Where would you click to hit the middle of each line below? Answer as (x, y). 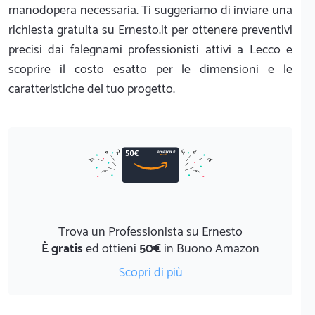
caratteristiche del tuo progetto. (92, 89)
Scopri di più (150, 272)
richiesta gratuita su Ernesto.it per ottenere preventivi (150, 30)
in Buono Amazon (210, 249)
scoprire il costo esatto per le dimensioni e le (150, 69)
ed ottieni (111, 249)
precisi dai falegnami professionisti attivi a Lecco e (150, 50)
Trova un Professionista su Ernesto (150, 232)
